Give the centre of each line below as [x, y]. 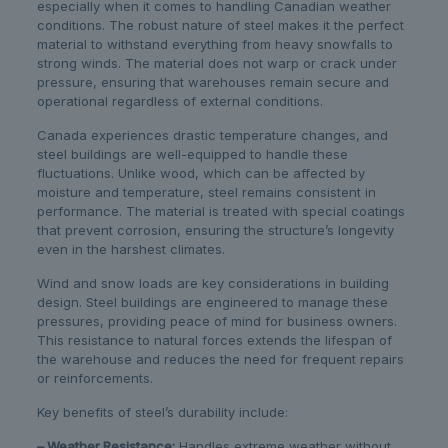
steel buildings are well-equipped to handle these [192, 154]
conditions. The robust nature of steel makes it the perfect [220, 25]
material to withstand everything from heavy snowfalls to [214, 44]
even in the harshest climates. [130, 249]
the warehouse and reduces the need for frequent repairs [220, 359]
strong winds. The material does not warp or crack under [216, 63]
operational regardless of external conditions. [179, 101]
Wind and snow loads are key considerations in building [212, 283]
